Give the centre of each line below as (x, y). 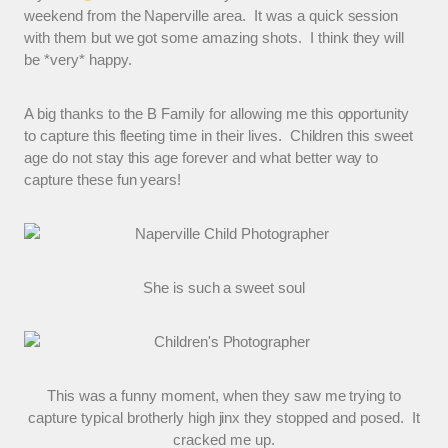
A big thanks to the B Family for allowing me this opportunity (217, 113)
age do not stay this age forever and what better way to (201, 157)
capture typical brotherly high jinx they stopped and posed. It (224, 417)
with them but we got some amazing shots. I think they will (214, 37)
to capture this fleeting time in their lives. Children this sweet (219, 135)
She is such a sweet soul (224, 287)
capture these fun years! (103, 179)
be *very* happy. (78, 59)
